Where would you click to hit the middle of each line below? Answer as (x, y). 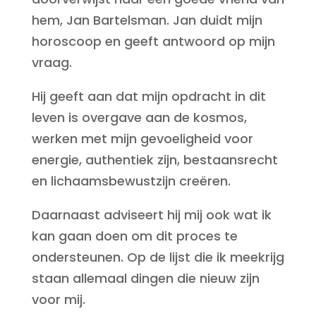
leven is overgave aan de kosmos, (139, 117)
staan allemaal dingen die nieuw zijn (145, 278)
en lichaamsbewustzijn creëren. (131, 181)
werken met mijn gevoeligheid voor (142, 139)
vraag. (51, 62)
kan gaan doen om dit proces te (134, 236)
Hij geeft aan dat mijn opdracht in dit (148, 96)
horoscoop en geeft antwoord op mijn (153, 41)
